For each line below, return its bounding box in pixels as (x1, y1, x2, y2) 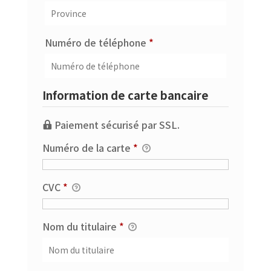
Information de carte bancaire (42, 87, 209, 103)
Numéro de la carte (42, 140, 133, 155)
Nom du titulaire (42, 218, 119, 233)
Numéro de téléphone (45, 34, 149, 50)
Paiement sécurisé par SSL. (54, 117, 180, 132)
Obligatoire (153, 34, 206, 49)
